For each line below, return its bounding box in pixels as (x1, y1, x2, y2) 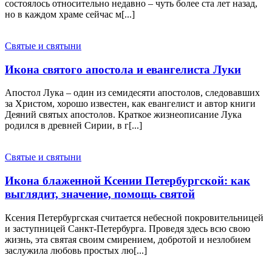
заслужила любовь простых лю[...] (5, 245, 147, 256)
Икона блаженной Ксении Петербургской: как (5, 174, 250, 188)
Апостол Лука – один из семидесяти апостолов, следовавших (5, 87, 260, 98)
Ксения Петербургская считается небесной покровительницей (5, 212, 263, 223)
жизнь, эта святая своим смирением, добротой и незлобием (5, 234, 251, 245)
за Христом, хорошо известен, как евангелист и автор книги (5, 98, 256, 109)
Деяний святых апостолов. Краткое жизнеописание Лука (5, 109, 242, 120)
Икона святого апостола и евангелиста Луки (5, 63, 241, 76)
